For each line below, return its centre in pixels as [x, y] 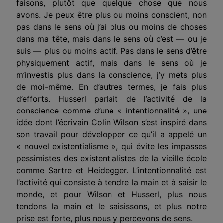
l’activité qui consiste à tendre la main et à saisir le [111, 182]
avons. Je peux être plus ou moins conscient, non [111, 15]
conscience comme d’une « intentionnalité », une [111, 110]
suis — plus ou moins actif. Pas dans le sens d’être [111, 51]
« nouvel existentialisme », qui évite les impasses [111, 146]
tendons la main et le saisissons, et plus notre [111, 206]
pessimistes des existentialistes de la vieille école [111, 158]
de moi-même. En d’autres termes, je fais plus [111, 86]
